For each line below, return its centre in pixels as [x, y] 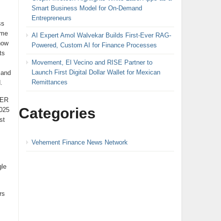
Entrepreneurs [51, 18]
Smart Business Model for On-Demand [87, 8]
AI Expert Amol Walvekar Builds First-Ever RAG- [101, 35]
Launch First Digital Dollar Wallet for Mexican [96, 72]
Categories [57, 113]
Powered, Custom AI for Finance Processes [94, 45]
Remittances [49, 82]
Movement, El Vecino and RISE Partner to [92, 62]
